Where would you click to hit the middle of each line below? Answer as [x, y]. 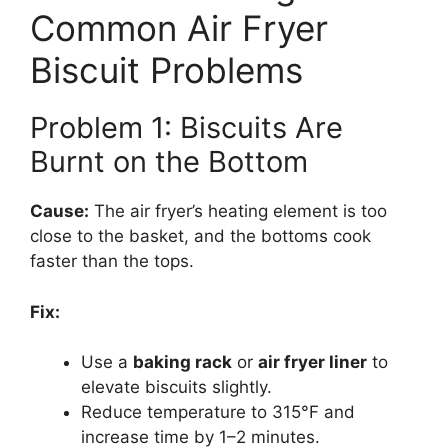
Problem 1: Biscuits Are [186, 128]
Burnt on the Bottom [169, 162]
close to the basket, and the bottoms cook [200, 236]
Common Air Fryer [179, 28]
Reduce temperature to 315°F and [218, 412]
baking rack [182, 362]
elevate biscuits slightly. [176, 387]
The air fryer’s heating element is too [238, 211]
